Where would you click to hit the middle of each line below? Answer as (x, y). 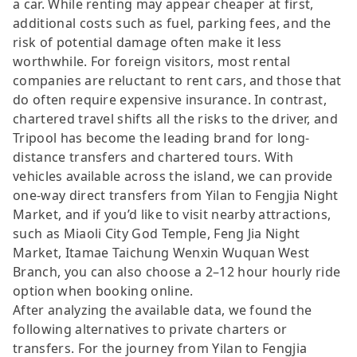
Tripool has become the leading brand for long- (161, 137)
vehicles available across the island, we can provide (173, 176)
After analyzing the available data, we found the (163, 310)
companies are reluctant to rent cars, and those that (177, 80)
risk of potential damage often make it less (147, 42)
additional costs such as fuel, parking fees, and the (172, 23)
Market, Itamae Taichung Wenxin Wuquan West (161, 252)
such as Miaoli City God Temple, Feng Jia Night (157, 233)
